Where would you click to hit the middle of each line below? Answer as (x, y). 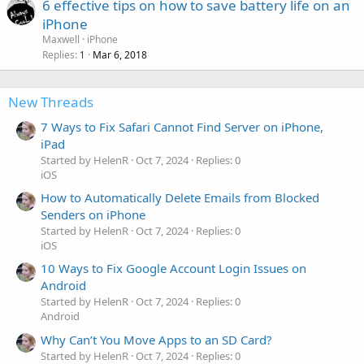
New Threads (51, 102)
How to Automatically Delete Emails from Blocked (180, 198)
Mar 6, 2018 (120, 54)
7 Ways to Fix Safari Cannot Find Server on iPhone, (182, 126)
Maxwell (61, 39)
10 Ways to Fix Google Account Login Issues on (173, 269)
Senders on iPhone (93, 215)
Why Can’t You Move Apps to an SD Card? (156, 339)
